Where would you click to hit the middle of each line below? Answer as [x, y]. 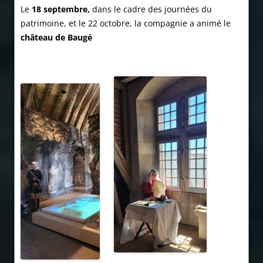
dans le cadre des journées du [151, 9]
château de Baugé [56, 38]
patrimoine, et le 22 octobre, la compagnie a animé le [126, 23]
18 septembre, [61, 9]
